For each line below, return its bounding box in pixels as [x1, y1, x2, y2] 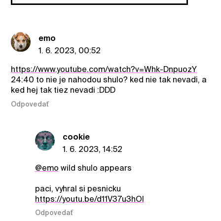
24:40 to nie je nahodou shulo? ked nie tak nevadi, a [11, 75, 207, 85]
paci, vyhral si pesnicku [35, 184, 121, 193]
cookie [62, 132, 90, 142]
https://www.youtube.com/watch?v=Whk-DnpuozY [11, 65, 197, 74]
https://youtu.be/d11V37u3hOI [35, 194, 144, 204]
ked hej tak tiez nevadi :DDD [11, 85, 116, 95]
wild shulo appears [58, 163, 132, 173]
